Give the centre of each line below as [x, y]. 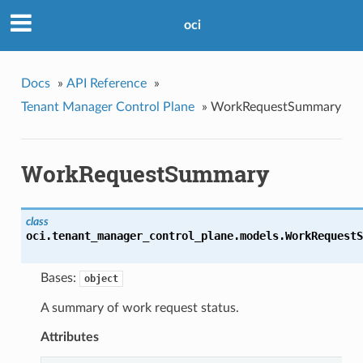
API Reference [106, 83]
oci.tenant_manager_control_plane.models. [155, 236]
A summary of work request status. [139, 308]
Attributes [69, 337]
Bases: [60, 278]
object [101, 279]
